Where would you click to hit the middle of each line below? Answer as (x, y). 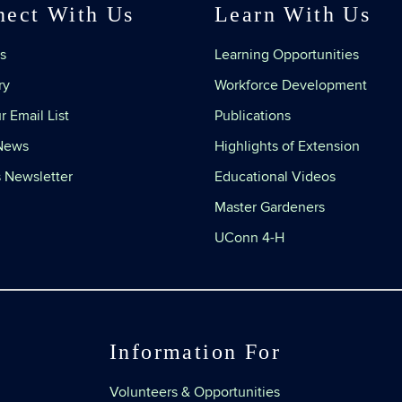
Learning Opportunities (287, 55)
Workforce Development (291, 85)
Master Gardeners (270, 207)
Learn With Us (293, 14)
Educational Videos (275, 177)
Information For (195, 352)
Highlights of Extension (287, 146)
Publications (253, 116)
